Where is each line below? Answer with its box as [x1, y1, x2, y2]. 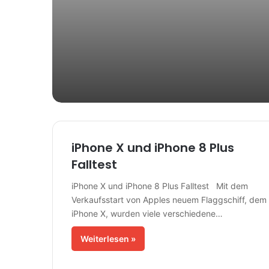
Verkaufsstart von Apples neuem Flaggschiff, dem [71, 195, 267, 205]
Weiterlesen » [80, 234, 136, 244]
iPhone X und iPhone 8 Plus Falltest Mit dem [71, 181, 248, 191]
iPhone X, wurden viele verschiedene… [71, 208, 223, 219]
